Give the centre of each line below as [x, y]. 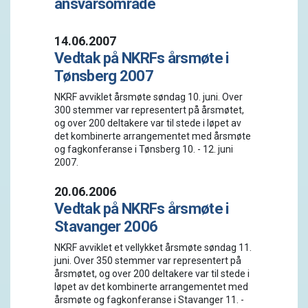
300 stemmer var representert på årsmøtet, [149, 110]
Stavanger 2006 [106, 227]
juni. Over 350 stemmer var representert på [148, 261]
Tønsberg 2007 [104, 76]
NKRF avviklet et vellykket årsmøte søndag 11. [153, 247]
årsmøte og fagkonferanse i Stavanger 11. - [149, 300]
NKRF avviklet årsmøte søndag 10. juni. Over [148, 97]
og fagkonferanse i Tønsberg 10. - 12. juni [144, 149]
